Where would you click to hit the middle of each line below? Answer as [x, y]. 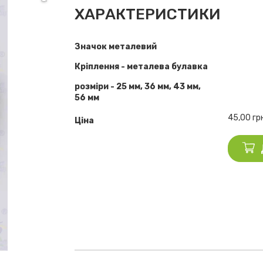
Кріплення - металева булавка [141, 67]
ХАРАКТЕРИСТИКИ [148, 14]
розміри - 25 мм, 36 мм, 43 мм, [138, 87]
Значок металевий [116, 47]
